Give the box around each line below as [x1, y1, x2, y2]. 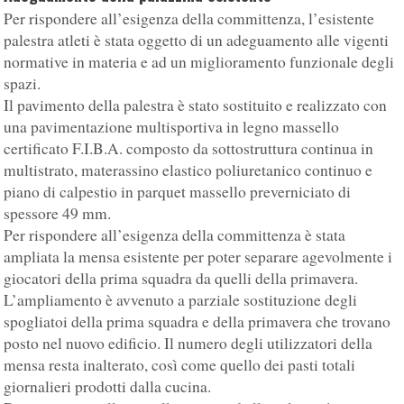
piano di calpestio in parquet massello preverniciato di [4, 181, 352, 203]
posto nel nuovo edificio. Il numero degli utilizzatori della [4, 333, 373, 354]
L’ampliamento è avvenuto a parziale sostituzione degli [4, 289, 358, 311]
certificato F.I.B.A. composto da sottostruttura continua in [4, 138, 374, 160]
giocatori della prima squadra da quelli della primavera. [4, 268, 359, 289]
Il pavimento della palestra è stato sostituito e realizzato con [4, 95, 388, 116]
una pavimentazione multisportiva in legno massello [4, 116, 340, 138]
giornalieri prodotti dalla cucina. [4, 376, 212, 398]
